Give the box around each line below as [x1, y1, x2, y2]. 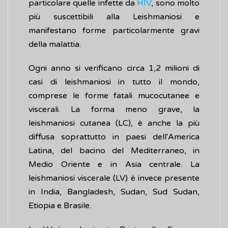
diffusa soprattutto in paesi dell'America [28, 132, 199, 142]
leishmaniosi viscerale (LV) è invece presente [28, 173, 199, 184]
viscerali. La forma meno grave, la [28, 104, 199, 115]
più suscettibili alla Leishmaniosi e [28, 12, 199, 22]
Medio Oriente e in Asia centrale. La [28, 159, 199, 170]
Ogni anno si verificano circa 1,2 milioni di [28, 63, 199, 74]
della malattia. [28, 39, 81, 50]
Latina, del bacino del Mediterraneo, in [28, 146, 199, 156]
